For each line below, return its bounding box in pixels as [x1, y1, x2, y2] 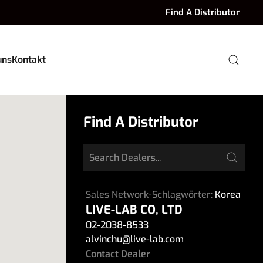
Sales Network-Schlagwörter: [86, 188, 215, 201]
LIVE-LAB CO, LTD [86, 202, 183, 218]
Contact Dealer [86, 247, 150, 260]
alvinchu [86, 233, 122, 245]
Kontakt [12, 53, 46, 66]
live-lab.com [130, 233, 184, 245]
